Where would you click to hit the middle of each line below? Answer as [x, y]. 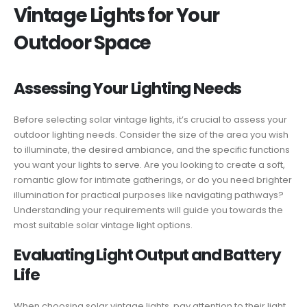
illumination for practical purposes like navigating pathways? [149, 195]
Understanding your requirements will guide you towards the [148, 210]
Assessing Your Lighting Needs [128, 88]
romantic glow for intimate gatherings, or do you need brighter [153, 180]
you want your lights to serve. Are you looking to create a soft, [149, 164]
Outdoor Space [82, 42]
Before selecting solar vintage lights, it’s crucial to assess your [150, 119]
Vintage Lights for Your [116, 15]
